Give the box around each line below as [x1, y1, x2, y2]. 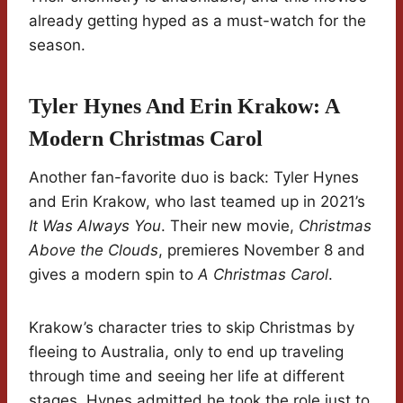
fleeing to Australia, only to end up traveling [29, 343, 344, 362]
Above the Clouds [29, 241, 158, 260]
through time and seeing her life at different [29, 367, 345, 386]
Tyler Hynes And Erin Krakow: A [29, 94, 339, 119]
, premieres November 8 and [158, 241, 365, 260]
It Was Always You [29, 217, 161, 236]
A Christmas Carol [198, 265, 328, 284]
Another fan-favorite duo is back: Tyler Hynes [29, 168, 359, 187]
